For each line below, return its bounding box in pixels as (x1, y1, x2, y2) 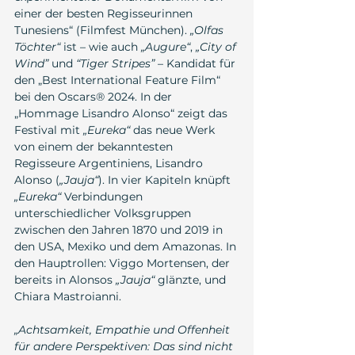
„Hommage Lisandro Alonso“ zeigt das (14, 106, 231, 121)
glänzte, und (155, 273, 229, 288)
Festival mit (14, 123, 83, 138)
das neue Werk (130, 123, 218, 138)
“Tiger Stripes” (76, 56, 155, 71)
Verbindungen (61, 189, 146, 204)
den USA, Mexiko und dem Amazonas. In (14, 239, 239, 254)
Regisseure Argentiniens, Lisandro (14, 156, 206, 171)
